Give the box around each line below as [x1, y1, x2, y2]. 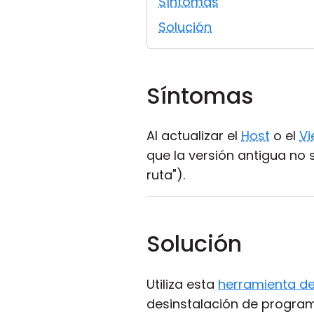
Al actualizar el [146, 127, 241, 144]
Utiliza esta [146, 275, 218, 293]
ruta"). [146, 166, 185, 184]
